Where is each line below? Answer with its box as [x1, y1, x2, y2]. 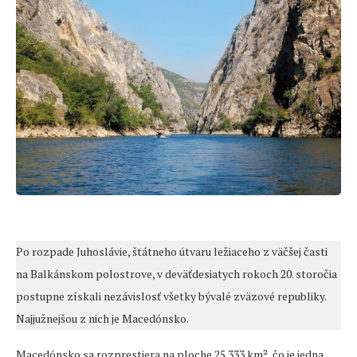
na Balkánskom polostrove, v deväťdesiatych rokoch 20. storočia [16, 266, 337, 282]
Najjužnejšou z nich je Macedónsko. [16, 311, 189, 327]
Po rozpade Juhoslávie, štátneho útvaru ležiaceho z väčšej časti [16, 244, 328, 260]
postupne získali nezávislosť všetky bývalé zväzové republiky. [16, 288, 327, 304]
